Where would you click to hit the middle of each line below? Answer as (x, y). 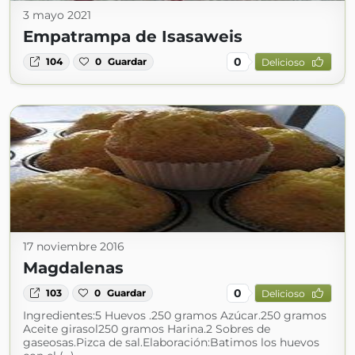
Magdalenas (73, 268)
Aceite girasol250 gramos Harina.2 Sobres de (147, 329)
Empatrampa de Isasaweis (133, 36)
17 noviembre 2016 (74, 246)
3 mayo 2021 (57, 15)
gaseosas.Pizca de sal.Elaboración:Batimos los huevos (171, 342)
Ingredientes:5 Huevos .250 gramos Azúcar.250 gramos (175, 315)
